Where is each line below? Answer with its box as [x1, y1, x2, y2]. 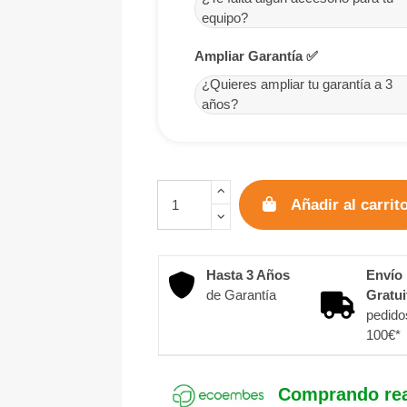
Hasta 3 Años [205, 266, 290, 283]
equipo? [202, 10, 249, 26]
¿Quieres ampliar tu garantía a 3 [202, 76, 393, 93]
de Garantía [205, 286, 276, 303]
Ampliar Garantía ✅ [194, 47, 318, 64]
